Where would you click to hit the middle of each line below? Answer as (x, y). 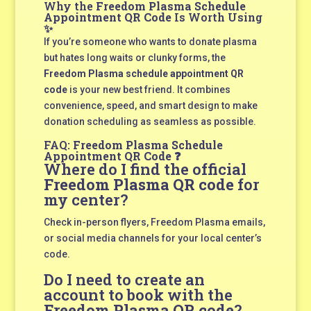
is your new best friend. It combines (149, 89)
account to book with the (138, 294)
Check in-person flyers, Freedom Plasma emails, (154, 222)
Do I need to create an (124, 279)
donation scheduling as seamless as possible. (150, 121)
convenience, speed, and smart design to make (150, 105)
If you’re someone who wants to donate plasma (150, 41)
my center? (85, 199)
